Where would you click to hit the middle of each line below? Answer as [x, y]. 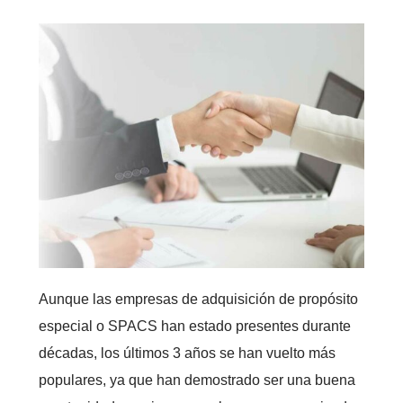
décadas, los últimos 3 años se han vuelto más [187, 354]
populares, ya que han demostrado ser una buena [197, 381]
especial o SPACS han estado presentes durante [194, 327]
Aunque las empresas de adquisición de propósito [198, 300]
